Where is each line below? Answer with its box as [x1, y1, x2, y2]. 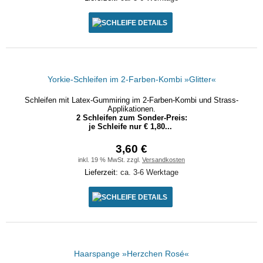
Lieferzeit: [85, 168, 120, 177]
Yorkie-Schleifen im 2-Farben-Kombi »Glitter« [47, 75, 216, 84]
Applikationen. [107, 104, 156, 113]
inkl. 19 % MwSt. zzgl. [78, 156, 142, 163]
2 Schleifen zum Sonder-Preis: [76, 113, 187, 122]
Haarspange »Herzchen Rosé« [74, 249, 189, 258]
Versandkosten [142, 156, 185, 163]
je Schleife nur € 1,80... [89, 122, 172, 131]
